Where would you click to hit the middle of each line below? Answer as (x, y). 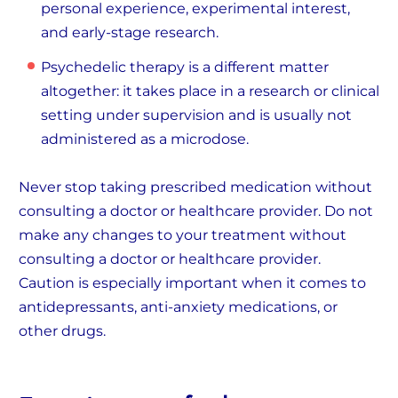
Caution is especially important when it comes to (192, 283)
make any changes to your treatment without (183, 235)
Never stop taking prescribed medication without (195, 187)
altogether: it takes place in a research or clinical (210, 91)
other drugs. (62, 331)
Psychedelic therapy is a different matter (185, 67)
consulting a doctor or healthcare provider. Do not (196, 211)
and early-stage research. (130, 32)
